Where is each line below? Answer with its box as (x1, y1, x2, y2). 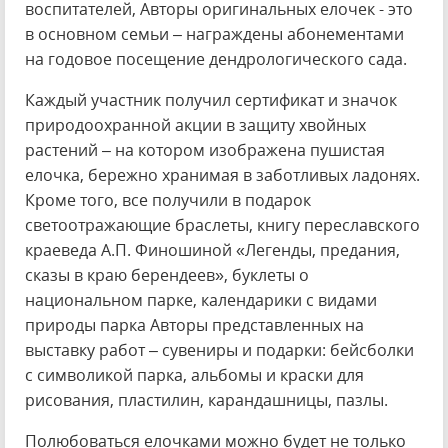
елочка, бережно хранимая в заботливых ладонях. (25, 164, 420, 186)
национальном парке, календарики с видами (25, 289, 377, 311)
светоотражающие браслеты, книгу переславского (25, 214, 420, 236)
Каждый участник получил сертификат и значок (25, 89, 397, 111)
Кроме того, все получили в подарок (25, 189, 311, 211)
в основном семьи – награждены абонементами (25, 23, 404, 45)
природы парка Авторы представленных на (25, 314, 364, 336)
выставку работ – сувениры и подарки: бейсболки (25, 339, 414, 361)
